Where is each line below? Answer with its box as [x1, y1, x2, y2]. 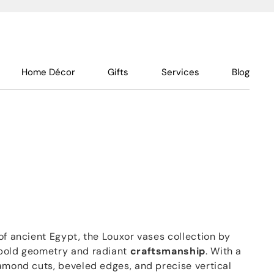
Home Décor [21, 66, 76, 78]
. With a [205, 245, 242, 257]
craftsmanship [130, 245, 206, 257]
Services [161, 66, 199, 78]
